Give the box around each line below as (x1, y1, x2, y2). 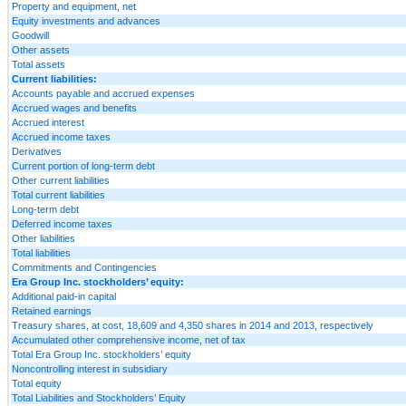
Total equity (12, 377, 62, 389)
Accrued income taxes (12, 130, 111, 142)
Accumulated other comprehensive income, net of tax (12, 333, 246, 345)
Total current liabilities (12, 188, 105, 200)
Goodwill (12, 29, 49, 41)
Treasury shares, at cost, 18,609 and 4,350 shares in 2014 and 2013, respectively (12, 319, 373, 331)
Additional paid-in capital (12, 290, 116, 302)
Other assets (12, 43, 70, 55)
